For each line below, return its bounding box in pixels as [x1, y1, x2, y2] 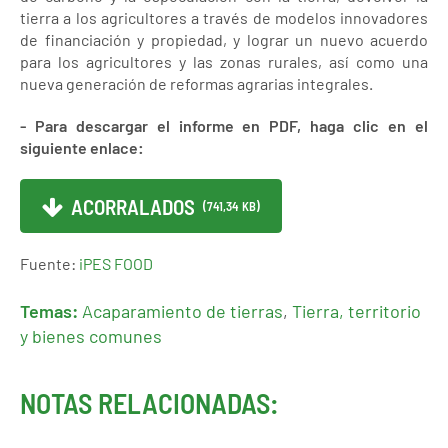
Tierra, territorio [292, 300, 421, 323]
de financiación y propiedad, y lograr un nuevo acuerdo [20, 30, 428, 49]
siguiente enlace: [20, 138, 144, 157]
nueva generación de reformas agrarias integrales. [20, 74, 373, 93]
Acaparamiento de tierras [82, 300, 283, 323]
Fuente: [20, 254, 79, 274]
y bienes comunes [20, 325, 162, 348]
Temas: [20, 300, 78, 323]
